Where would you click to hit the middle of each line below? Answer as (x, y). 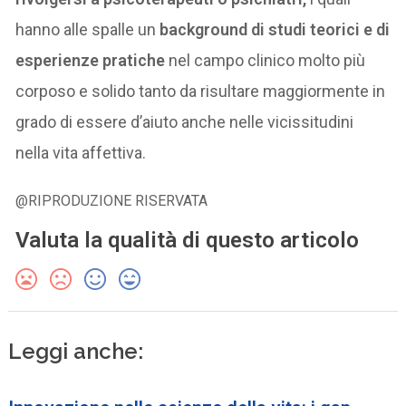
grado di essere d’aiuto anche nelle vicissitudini (185, 122)
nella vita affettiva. (81, 153)
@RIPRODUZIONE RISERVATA (112, 201)
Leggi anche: (76, 352)
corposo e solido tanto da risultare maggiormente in (201, 92)
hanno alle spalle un (88, 30)
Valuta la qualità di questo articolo (188, 241)
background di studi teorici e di (275, 30)
